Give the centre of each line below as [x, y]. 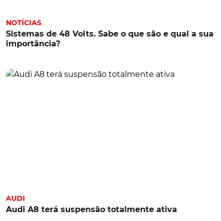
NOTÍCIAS [24, 22]
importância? [33, 43]
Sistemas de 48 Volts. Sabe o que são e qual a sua [110, 34]
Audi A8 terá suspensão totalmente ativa [92, 209]
